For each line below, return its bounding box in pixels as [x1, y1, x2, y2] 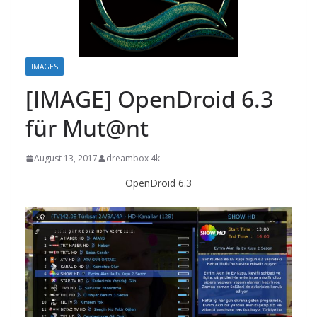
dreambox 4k [106, 152, 160, 165]
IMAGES [31, 62, 58, 72]
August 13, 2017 [34, 152, 98, 165]
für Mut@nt [25, 113, 149, 144]
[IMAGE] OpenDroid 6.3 [25, 83, 273, 115]
